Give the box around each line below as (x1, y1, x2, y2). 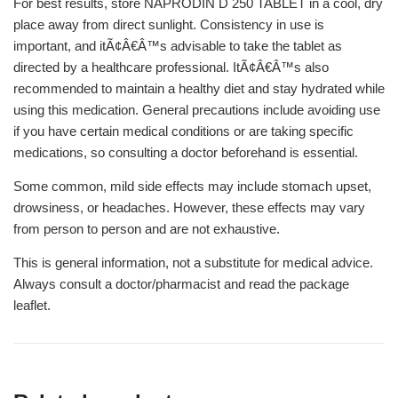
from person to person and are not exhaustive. (13, 221, 280, 236)
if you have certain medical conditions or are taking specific (13, 123, 354, 139)
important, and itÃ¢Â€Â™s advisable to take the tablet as (13, 38, 342, 53)
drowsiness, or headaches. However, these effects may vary (13, 200, 365, 215)
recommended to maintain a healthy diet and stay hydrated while (13, 81, 385, 96)
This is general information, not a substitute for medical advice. (13, 255, 373, 270)
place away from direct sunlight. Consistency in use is (13, 17, 324, 32)
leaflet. (13, 298, 51, 313)
